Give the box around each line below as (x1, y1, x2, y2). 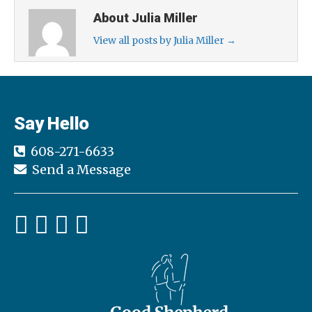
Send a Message (32, 161, 132, 178)
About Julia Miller (93, 10, 198, 25)
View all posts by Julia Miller (93, 33, 226, 47)
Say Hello (14, 112, 90, 134)
